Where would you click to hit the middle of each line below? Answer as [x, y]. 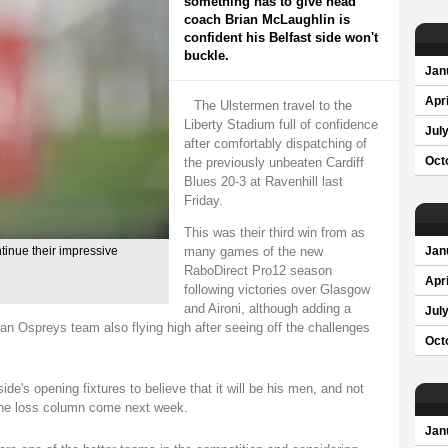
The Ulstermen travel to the [272, 105]
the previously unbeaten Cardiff [273, 162]
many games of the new [253, 251]
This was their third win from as [274, 232]
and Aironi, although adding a [267, 308]
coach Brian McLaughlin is [266, 19]
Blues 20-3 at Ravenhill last [263, 181]
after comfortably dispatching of [275, 143]
